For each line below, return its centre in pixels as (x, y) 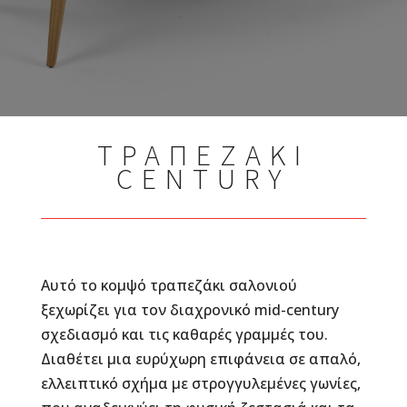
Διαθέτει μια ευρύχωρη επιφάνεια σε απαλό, (200, 359)
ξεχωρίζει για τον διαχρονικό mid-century (189, 310)
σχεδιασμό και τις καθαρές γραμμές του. (184, 334)
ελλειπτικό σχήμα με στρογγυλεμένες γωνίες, (200, 383)
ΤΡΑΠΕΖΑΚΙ (203, 155)
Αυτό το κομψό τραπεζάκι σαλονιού (169, 285)
